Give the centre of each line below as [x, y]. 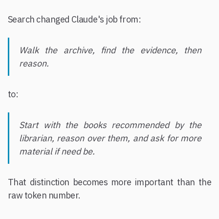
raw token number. [44, 195]
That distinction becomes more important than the [109, 182]
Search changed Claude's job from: [75, 19]
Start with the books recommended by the [110, 125]
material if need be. [57, 151]
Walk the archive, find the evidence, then [110, 50]
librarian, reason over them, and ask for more [110, 138]
